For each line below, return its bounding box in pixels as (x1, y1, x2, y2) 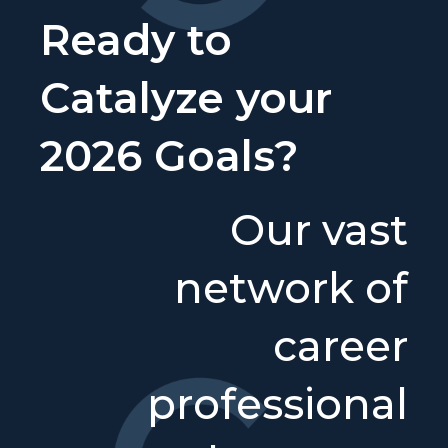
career (273, 319, 408, 372)
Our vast (230, 203, 408, 256)
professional (147, 377, 408, 430)
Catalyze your (40, 71, 332, 124)
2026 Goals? (40, 129, 299, 182)
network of (174, 261, 408, 314)
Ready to (40, 13, 232, 66)
